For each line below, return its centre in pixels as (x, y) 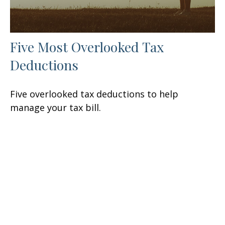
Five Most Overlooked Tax (87, 46)
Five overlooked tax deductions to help (94, 94)
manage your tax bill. (55, 107)
